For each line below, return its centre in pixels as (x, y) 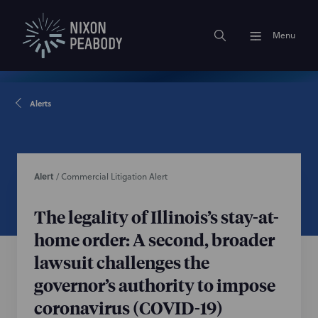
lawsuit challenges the (122, 262)
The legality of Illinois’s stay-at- (157, 216)
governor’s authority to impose (155, 285)
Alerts (40, 104)
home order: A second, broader (154, 239)
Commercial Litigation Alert (114, 176)
